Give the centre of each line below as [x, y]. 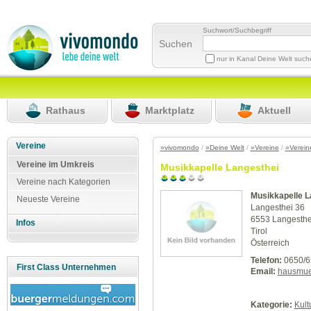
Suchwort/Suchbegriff [237, 30]
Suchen [176, 43]
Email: [263, 271]
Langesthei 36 [277, 208]
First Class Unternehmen [66, 268]
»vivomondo [179, 148]
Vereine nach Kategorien [64, 182]
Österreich [270, 243]
